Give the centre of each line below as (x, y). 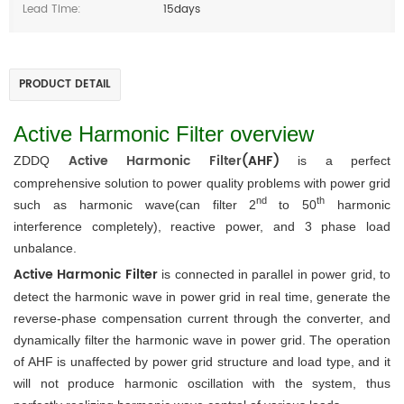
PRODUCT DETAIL (65, 84)
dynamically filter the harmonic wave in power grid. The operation (202, 340)
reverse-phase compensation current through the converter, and (202, 318)
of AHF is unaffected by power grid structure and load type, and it (202, 361)
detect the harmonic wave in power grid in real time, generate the (202, 296)
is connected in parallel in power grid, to (276, 274)
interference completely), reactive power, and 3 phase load (202, 226)
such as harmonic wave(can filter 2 (135, 204)
